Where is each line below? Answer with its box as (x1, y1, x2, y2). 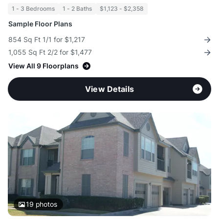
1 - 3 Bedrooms (12, 5, 55, 13)
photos (33, 200, 57, 209)
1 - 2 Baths (63, 5, 92, 13)
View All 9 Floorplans (8, 62, 79, 70)
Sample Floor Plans (8, 20, 72, 28)
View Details (85, 84, 134, 94)
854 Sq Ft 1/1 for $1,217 (8, 35, 85, 44)
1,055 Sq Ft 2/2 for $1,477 (8, 48, 92, 57)
